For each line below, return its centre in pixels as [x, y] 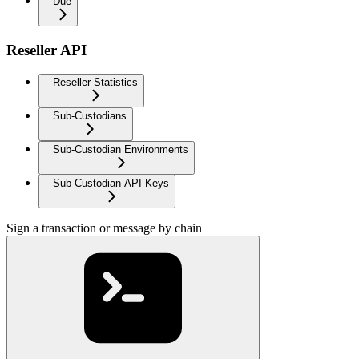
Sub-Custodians [90, 116]
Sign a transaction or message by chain [104, 228]
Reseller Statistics [95, 83]
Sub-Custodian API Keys [111, 184]
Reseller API [46, 50]
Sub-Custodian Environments [121, 150]
